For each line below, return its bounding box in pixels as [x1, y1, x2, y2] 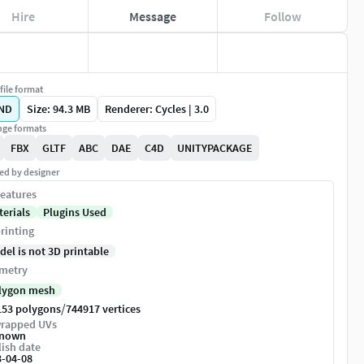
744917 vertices [66, 301, 141, 316]
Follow [263, 7, 301, 24]
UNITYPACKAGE [177, 141, 253, 155]
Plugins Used [43, 205, 106, 220]
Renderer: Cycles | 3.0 [105, 102, 209, 116]
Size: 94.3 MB [27, 102, 90, 116]
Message [128, 7, 176, 24]
